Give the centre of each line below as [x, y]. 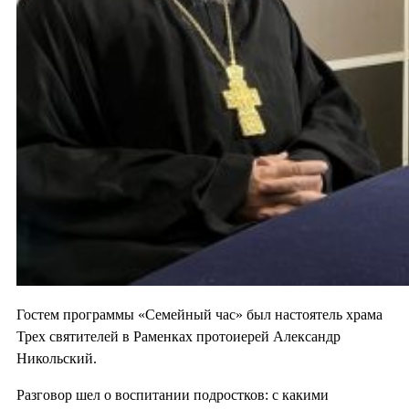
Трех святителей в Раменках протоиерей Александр [178, 336]
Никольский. [57, 358]
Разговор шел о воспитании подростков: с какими [173, 394]
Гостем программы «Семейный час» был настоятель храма [199, 314]
